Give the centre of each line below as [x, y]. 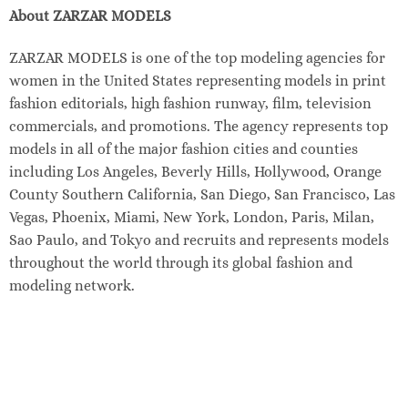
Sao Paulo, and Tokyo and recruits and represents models [199, 240]
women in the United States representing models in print [197, 81]
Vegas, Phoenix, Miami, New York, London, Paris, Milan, [191, 218]
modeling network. [71, 286]
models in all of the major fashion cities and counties [183, 149]
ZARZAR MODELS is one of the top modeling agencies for [197, 58]
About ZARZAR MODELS [90, 16]
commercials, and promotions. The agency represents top [198, 127]
